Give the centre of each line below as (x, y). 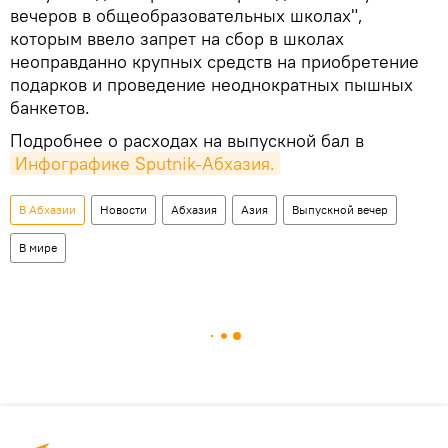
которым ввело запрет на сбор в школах (177, 38)
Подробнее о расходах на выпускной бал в (187, 140)
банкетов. (50, 107)
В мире (38, 247)
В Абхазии (47, 209)
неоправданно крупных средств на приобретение (214, 61)
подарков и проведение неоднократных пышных (211, 84)
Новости (123, 209)
